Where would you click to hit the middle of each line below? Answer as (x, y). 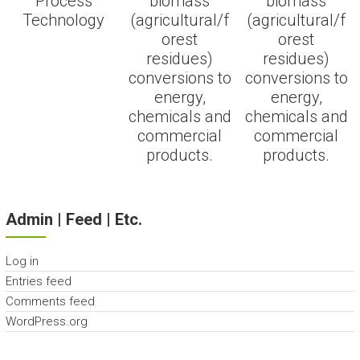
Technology (64, 20)
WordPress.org (46, 322)
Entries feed (38, 282)
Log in (22, 262)
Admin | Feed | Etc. (74, 220)
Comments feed (50, 302)
